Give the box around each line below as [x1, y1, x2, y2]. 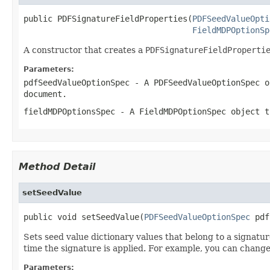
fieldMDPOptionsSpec [24, 106, 115, 116]
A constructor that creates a [24, 45, 145, 55]
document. [24, 89, 67, 99]
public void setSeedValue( [24, 212, 144, 222]
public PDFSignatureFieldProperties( [24, 13, 192, 24]
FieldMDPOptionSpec [139, 106, 226, 116]
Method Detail [19, 160, 95, 172]
